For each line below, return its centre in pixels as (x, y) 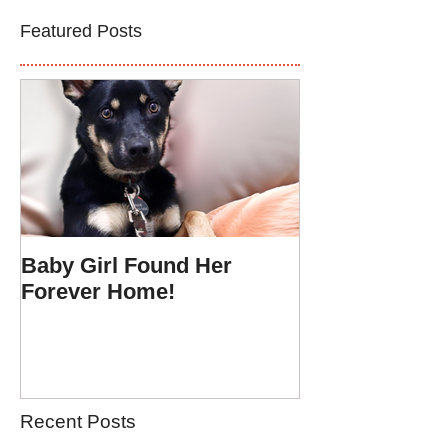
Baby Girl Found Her (126, 265)
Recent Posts (78, 421)
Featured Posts (81, 31)
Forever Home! (98, 291)
